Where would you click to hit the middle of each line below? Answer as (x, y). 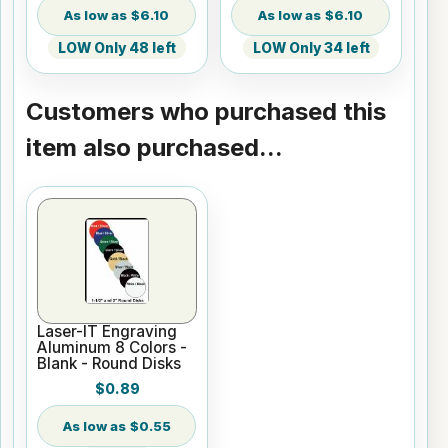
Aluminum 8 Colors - (112, 347)
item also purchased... (154, 148)
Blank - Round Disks (109, 363)
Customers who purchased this (206, 112)
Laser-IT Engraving (107, 331)
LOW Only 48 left (117, 47)
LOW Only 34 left (311, 47)
